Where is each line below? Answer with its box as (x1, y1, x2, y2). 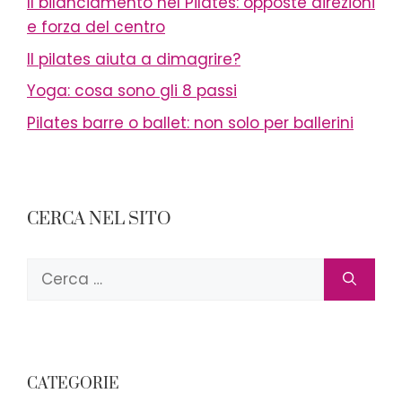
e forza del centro (27, 16, 165, 38)
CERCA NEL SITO (27, 207, 171, 231)
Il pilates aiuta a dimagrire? (27, 48, 240, 70)
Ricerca (26, 258, 84, 280)
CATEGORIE (27, 373, 119, 394)
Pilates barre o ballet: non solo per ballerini (27, 111, 354, 134)
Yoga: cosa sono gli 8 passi (27, 80, 237, 101)
